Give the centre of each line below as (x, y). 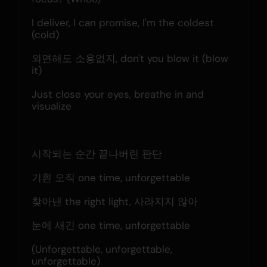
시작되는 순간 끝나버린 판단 (97, 153)
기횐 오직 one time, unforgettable (111, 177)
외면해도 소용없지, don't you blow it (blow (130, 58)
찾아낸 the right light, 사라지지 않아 (114, 201)
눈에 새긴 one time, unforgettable (111, 225)
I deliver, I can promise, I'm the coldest (122, 22)
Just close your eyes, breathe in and (117, 94)
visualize (51, 106)
